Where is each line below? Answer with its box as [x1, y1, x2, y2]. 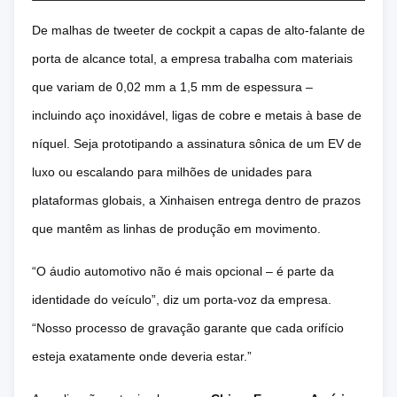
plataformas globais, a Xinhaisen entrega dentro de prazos [32, 193, 361, 207]
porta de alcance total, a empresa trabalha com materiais [32, 51, 353, 66]
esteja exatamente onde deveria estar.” [32, 349, 252, 363]
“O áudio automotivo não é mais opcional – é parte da [32, 264, 334, 278]
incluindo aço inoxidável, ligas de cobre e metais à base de [32, 108, 362, 122]
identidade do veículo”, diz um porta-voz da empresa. [32, 292, 331, 307]
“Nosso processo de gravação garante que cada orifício [32, 321, 344, 335]
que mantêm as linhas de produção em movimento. [32, 222, 321, 236]
